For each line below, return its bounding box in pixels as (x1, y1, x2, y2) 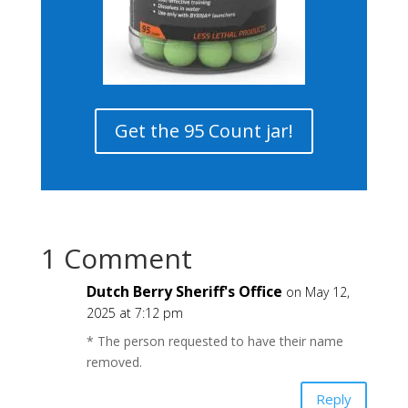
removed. (86, 353, 142, 371)
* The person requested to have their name (86, 332, 343, 350)
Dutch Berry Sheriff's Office (86, 281, 282, 301)
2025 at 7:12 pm (86, 304, 183, 321)
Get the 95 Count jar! (114, 118, 293, 143)
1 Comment (40, 240, 192, 277)
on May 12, (285, 283, 350, 301)
